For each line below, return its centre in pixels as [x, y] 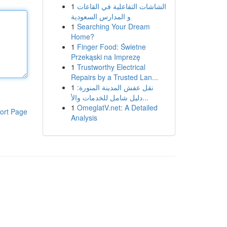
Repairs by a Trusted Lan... [114, 77]
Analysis [84, 118]
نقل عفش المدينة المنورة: [115, 87]
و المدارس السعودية [101, 16]
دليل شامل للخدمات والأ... [145, 97]
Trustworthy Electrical [111, 67]
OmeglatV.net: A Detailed [117, 107]
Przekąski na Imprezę [105, 57]
